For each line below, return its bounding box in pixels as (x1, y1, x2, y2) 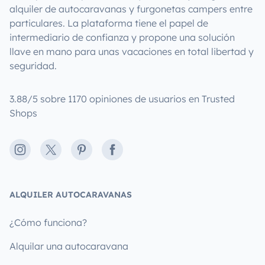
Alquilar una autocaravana (9, 240, 128, 252)
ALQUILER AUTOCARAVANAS (9, 189, 132, 200)
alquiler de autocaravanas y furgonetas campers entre (9, 3, 253, 15)
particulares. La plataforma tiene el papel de (9, 17, 208, 29)
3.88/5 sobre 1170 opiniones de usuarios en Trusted (9, 93, 235, 105)
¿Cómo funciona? (9, 216, 87, 228)
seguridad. (9, 60, 57, 72)
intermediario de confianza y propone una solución (9, 31, 235, 43)
